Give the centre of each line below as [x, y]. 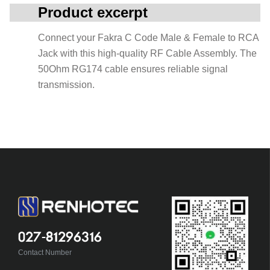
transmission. [66, 85]
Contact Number [45, 252]
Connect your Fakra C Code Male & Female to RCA [148, 38]
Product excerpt [93, 12]
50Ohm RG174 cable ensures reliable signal [133, 69]
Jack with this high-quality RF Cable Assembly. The [147, 53]
